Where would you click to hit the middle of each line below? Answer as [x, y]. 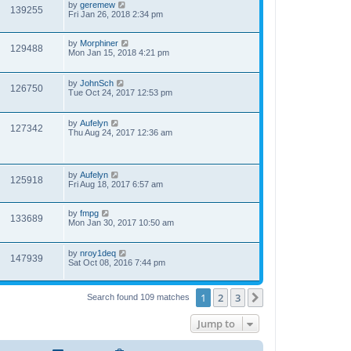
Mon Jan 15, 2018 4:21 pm [119, 52]
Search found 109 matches [139, 297]
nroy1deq [98, 253]
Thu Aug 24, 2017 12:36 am [120, 132]
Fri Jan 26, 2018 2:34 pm [116, 14]
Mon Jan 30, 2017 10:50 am [121, 223]
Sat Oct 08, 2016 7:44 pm [117, 262]
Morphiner [99, 43]
